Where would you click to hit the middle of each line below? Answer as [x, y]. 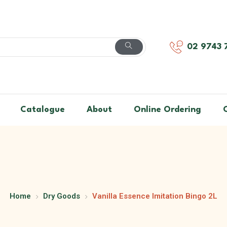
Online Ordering [167, 110]
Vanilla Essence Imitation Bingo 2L [155, 196]
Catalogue [42, 110]
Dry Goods [62, 196]
